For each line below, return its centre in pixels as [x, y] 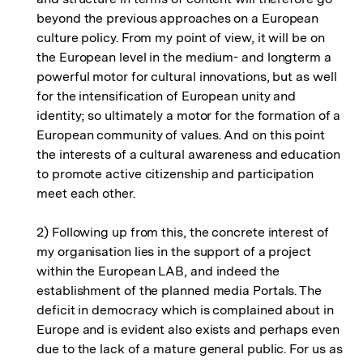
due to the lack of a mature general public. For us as [190, 349]
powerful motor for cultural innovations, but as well [187, 77]
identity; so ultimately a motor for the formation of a [189, 115]
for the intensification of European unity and [167, 96]
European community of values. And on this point [181, 135]
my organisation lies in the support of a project [174, 252]
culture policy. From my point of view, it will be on [181, 38]
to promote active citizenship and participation [175, 174]
